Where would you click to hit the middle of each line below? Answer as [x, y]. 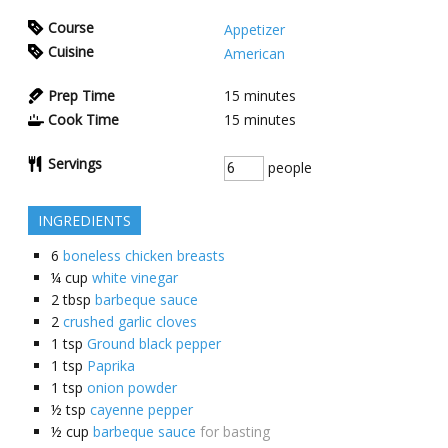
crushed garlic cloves [129, 322]
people [287, 168]
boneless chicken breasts [143, 256]
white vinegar [134, 278]
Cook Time [83, 120]
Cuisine [70, 52]
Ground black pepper [153, 344]
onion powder [131, 388]
